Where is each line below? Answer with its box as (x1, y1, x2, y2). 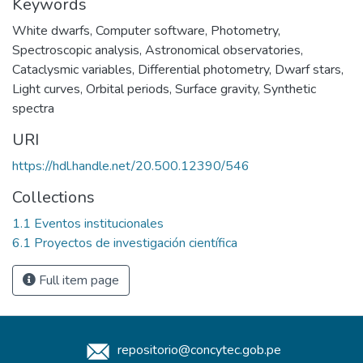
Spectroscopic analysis (12, 41, 139, 59)
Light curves (12, 79, 80, 98)
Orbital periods (86, 79, 169, 98)
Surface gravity (175, 79, 258, 98)
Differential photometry (138, 60, 269, 79)
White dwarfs (12, 21, 90, 40)
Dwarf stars (275, 60, 341, 79)
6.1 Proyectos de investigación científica (12, 233, 237, 252)
